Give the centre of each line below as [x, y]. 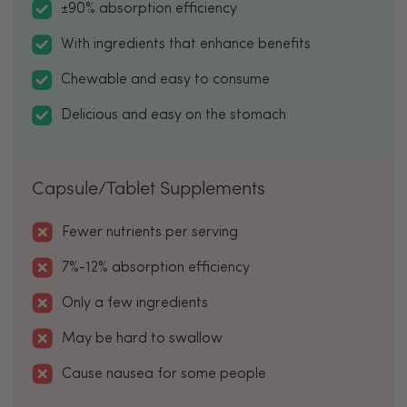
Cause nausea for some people [164, 374]
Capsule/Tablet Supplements [149, 187]
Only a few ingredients [135, 303]
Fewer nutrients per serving [150, 232]
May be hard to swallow [142, 338]
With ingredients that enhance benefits [186, 45]
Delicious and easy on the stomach [174, 116]
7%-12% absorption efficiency [156, 268]
